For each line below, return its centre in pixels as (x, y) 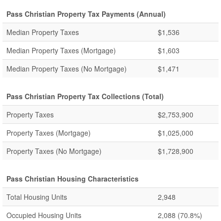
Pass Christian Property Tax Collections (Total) (85, 96)
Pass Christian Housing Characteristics (73, 179)
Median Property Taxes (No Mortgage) (67, 69)
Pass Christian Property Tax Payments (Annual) (86, 14)
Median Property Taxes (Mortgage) (61, 50)
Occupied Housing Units (44, 215)
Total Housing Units (37, 197)
